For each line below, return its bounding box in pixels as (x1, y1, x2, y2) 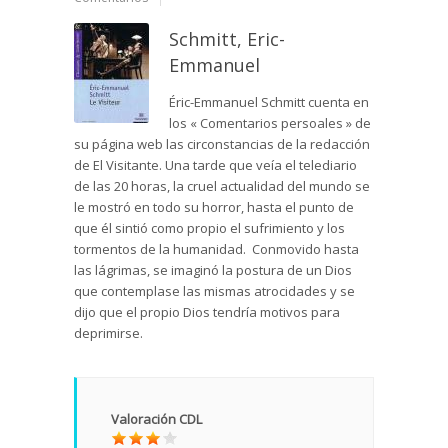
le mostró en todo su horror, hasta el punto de (74, 198, 354, 217)
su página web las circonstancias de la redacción (74, 135, 370, 154)
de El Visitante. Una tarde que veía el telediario (74, 156, 357, 175)
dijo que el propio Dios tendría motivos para (74, 303, 340, 322)
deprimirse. (74, 324, 143, 343)
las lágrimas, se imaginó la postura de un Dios (74, 261, 352, 280)
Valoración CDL (111, 410, 202, 429)
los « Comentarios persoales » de (169, 114, 371, 133)
